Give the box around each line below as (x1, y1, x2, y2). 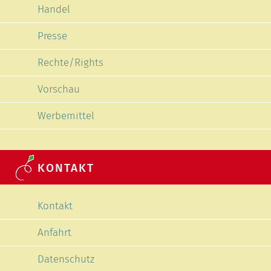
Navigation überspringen (37, 182, 146, 194)
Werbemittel (38, 109, 94, 123)
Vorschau (38, 83, 80, 96)
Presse (38, 30, 67, 43)
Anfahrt (38, 226, 71, 240)
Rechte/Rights (38, 56, 103, 70)
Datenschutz (38, 253, 94, 266)
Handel (38, 3, 70, 16)
